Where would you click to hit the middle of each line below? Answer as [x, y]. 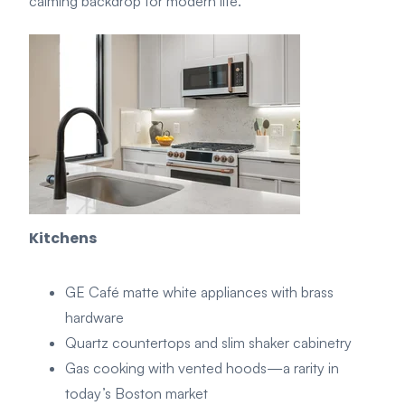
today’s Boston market [137, 393]
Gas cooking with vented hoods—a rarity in [202, 367]
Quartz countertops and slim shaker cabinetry [208, 342]
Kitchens [63, 238]
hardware [94, 317]
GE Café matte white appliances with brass [199, 292]
